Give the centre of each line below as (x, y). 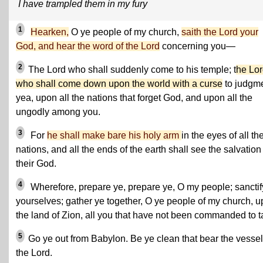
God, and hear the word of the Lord (88, 46)
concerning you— (198, 46)
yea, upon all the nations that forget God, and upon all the (134, 98)
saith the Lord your (220, 32)
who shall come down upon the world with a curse (119, 84)
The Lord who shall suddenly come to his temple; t (132, 70)
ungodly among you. (58, 112)
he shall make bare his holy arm (114, 135)
